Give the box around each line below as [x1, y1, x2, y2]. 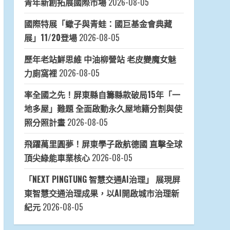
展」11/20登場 [24, 31, 77, 44]
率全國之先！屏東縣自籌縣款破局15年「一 [24, 88, 180, 101]
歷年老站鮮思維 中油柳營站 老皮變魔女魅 [24, 53, 176, 66]
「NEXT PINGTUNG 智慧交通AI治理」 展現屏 [24, 173, 180, 186]
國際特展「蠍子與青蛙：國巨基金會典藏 [24, 17, 172, 30]
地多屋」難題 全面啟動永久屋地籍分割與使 [24, 102, 182, 115]
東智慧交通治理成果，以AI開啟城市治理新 [24, 187, 179, 200]
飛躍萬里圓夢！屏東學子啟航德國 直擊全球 [24, 138, 182, 150]
